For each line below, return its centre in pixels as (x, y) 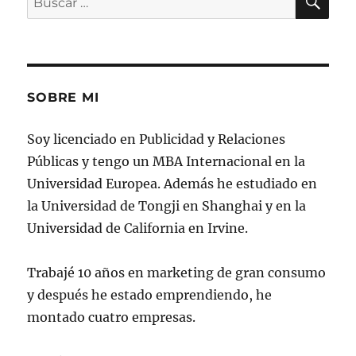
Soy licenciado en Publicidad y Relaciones (157, 139)
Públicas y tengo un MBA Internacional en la (166, 162)
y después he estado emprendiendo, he (150, 295)
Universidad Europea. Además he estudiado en (172, 184)
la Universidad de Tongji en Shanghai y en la (167, 206)
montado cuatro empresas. (112, 317)
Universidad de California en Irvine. (138, 228)
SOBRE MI (63, 98)
